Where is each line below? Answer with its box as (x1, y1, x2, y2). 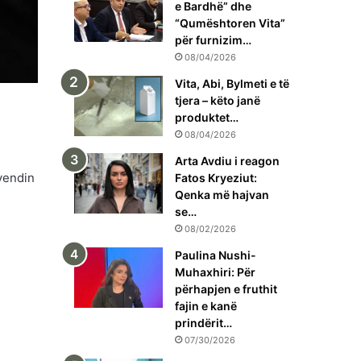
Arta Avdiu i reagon (175, 154, 280, 168)
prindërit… (175, 316, 232, 330)
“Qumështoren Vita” (175, 16, 285, 31)
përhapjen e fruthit (175, 282, 277, 297)
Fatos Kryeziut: (175, 171, 257, 185)
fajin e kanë (175, 299, 237, 313)
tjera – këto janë (175, 93, 260, 108)
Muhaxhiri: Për (175, 265, 255, 280)
